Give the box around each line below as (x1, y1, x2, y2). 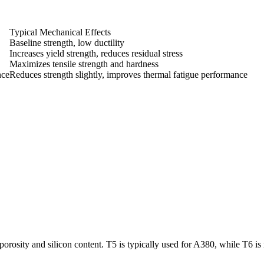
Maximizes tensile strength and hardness (9, 59, 159, 70)
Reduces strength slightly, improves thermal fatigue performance (9, 70, 247, 80)
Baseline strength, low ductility (9, 38, 124, 48)
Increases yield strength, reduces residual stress (9, 48, 183, 59)
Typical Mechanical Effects (9, 27, 111, 38)
